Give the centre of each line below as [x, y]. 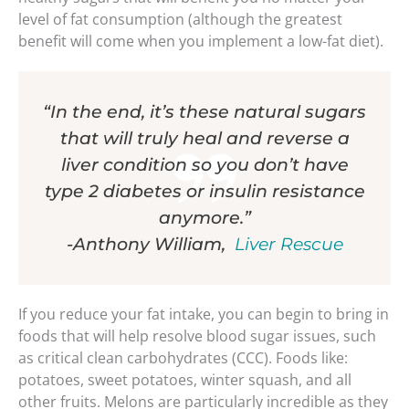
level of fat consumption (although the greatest [180, 19]
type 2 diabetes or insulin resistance [204, 191]
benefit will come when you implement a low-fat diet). [201, 41]
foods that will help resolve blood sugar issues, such [197, 336]
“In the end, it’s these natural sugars [204, 112]
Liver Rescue [288, 244]
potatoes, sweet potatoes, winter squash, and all [185, 380]
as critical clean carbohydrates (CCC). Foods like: [183, 358]
